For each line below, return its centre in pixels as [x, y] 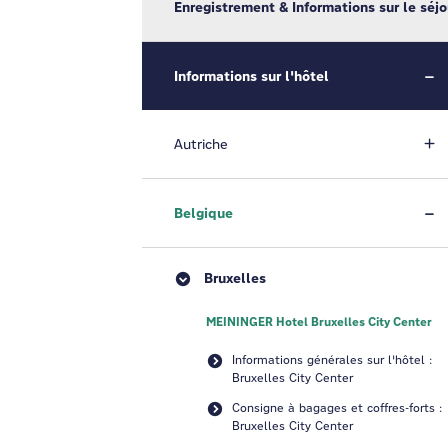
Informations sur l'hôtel [251, 76]
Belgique [203, 213]
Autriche [201, 144]
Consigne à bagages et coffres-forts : [337, 407]
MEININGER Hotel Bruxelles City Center [319, 322]
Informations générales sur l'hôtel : [332, 359]
